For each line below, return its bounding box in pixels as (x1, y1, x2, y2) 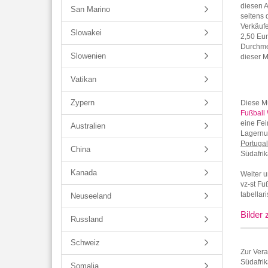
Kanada (71, 168, 97, 177)
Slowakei (71, 28, 102, 37)
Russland (71, 215, 103, 224)
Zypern (71, 98, 95, 107)
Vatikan (71, 75, 96, 84)
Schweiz (71, 238, 100, 247)
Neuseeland (71, 191, 111, 200)
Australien (71, 121, 105, 130)
